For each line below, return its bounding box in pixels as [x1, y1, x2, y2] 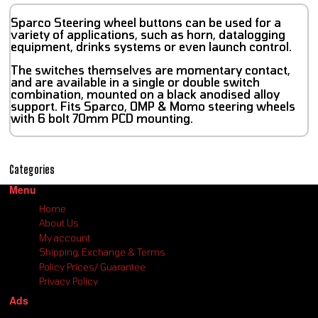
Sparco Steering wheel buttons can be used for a [11, 15, 281, 29]
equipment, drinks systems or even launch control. [11, 39, 292, 53]
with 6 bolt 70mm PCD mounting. [11, 111, 193, 125]
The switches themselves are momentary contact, [11, 62, 290, 77]
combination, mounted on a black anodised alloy [11, 87, 280, 101]
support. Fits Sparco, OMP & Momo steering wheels [11, 99, 295, 113]
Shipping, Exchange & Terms [39, 246, 166, 258]
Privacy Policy [39, 275, 99, 287]
